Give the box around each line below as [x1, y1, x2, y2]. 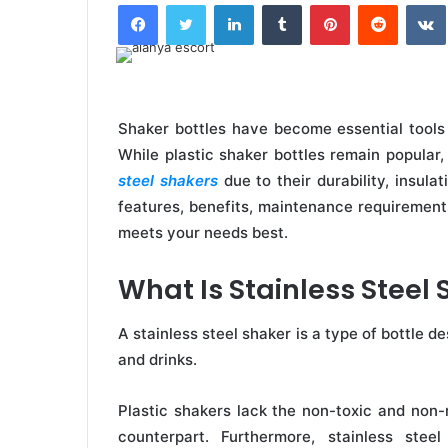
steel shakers [118, 170, 218, 190]
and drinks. [118, 350, 197, 370]
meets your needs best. [118, 222, 288, 242]
